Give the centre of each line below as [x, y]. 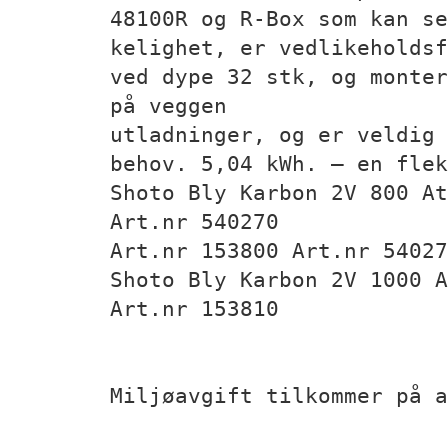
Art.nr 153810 [194, 308]
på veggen [168, 105]
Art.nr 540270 [194, 221]
